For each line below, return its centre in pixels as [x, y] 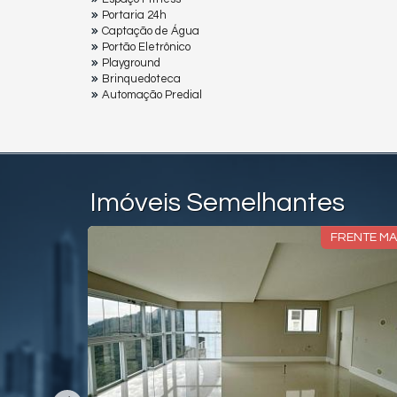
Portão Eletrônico [146, 47]
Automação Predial [152, 95]
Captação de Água [151, 31]
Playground [131, 63]
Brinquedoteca [141, 79]
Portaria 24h [134, 16]
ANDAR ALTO [46, 238]
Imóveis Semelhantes [218, 203]
